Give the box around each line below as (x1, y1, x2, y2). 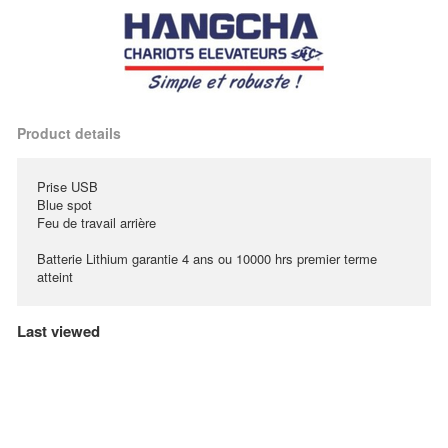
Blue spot (37, 195, 92, 214)
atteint (37, 267, 73, 286)
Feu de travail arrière (37, 213, 156, 232)
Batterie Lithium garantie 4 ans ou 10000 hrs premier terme (37, 249, 377, 268)
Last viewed (17, 320, 100, 342)
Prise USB (37, 177, 98, 196)
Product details (17, 123, 121, 143)
